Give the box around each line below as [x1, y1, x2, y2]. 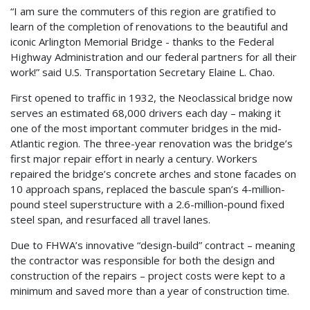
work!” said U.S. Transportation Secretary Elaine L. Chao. [10, 65, 275, 80]
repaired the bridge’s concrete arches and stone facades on [10, 167, 296, 181]
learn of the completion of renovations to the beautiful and [10, 19, 288, 34]
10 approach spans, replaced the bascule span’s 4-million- [10, 182, 285, 197]
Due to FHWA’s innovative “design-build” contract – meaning [10, 238, 295, 253]
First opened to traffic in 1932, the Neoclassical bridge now [10, 91, 293, 105]
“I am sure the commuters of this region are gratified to [10, 4, 276, 19]
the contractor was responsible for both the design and [10, 253, 275, 268]
